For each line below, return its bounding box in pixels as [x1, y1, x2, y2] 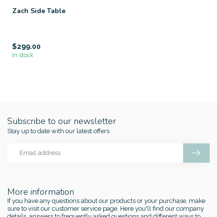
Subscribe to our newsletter [7, 115, 116, 127]
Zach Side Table [12, 6, 65, 15]
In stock [12, 51, 33, 59]
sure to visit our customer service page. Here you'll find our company [7, 204, 204, 212]
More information [7, 186, 74, 198]
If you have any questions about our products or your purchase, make [7, 197, 205, 204]
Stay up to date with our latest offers [7, 127, 109, 135]
